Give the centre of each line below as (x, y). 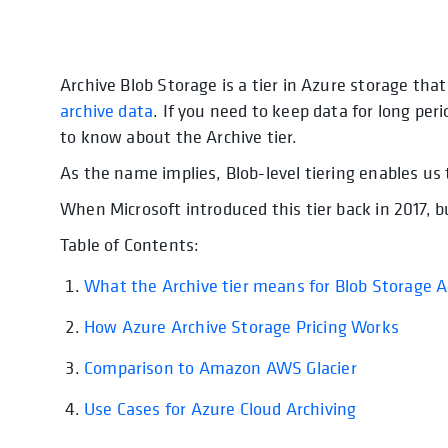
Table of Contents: (130, 245)
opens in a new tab (306, 85)
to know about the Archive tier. (179, 137)
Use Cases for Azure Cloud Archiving (220, 409)
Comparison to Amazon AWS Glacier (220, 368)
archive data (107, 111)
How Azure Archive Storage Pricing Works (242, 327)
